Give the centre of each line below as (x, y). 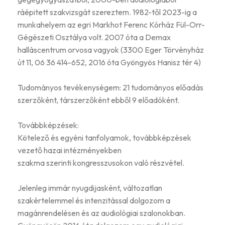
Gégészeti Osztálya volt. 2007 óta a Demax (94, 37)
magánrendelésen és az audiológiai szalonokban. (101, 213)
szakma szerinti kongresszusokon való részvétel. (101, 162)
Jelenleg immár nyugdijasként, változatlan (90, 188)
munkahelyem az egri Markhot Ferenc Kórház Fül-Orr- (111, 24)
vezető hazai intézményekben (70, 150)
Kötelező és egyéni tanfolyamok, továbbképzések (104, 137)
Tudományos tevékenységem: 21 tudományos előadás (110, 87)
